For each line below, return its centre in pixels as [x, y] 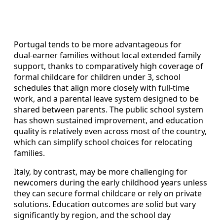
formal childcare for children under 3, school [97, 77]
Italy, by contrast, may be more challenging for [101, 171]
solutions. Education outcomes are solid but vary [105, 204]
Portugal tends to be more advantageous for [98, 44]
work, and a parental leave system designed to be [106, 98]
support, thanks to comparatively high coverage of [109, 66]
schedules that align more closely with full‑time [102, 88]
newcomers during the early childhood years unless [110, 182]
